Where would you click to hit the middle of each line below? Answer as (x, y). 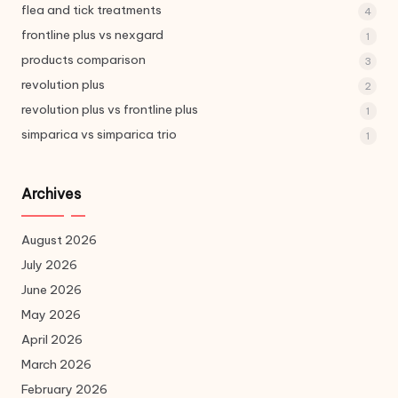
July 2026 (49, 265)
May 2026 (51, 315)
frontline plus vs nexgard (92, 35)
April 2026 (52, 340)
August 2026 (59, 240)
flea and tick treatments (92, 10)
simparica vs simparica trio (99, 135)
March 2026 (56, 365)
